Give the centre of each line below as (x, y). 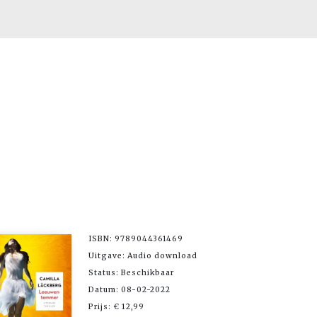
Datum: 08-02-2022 (129, 289)
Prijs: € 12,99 (116, 306)
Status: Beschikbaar (131, 272)
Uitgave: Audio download (143, 255)
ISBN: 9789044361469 (136, 238)
